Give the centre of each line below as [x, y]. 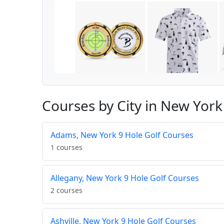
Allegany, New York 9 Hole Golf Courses [125, 178]
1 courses [66, 147]
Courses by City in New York [132, 106]
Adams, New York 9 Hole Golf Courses [122, 135]
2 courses [66, 190]
